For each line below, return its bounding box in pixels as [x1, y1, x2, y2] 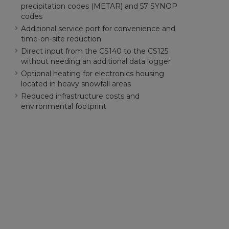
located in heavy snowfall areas [20, 79, 131, 88]
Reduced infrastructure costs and [20, 91, 140, 101]
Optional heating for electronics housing [20, 69, 164, 78]
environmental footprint [20, 102, 106, 111]
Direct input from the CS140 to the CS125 [20, 47, 168, 56]
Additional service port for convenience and [20, 24, 175, 33]
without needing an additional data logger [20, 57, 171, 66]
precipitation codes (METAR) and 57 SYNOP [20, 2, 177, 11]
